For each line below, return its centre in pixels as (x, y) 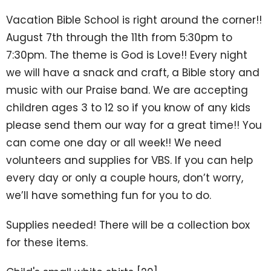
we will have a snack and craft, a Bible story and (133, 73)
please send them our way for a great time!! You (134, 126)
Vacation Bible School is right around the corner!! (134, 20)
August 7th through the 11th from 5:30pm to (119, 38)
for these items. (48, 243)
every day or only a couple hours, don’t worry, (125, 178)
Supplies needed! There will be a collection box (128, 225)
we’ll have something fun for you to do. (112, 196)
